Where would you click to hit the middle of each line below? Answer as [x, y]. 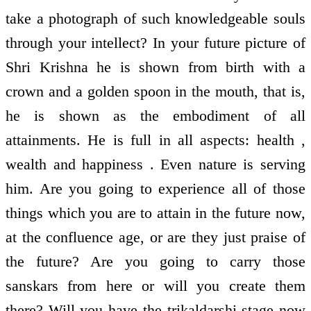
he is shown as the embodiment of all [155, 115]
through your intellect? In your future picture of [155, 42]
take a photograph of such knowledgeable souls [155, 18]
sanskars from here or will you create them [155, 285]
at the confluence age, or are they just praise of [155, 237]
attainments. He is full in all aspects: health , [155, 140]
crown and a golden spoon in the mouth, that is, [155, 91]
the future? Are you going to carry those [155, 261]
